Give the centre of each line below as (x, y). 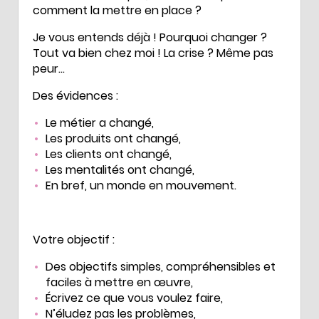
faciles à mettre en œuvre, (119, 282)
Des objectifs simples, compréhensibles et (161, 266)
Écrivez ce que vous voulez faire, (134, 298)
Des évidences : (75, 95)
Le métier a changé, (100, 122)
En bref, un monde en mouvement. (141, 185)
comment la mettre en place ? (117, 10)
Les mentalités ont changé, (120, 169)
